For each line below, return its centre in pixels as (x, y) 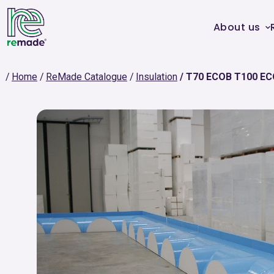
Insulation (157, 77)
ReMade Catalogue (87, 77)
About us (237, 27)
